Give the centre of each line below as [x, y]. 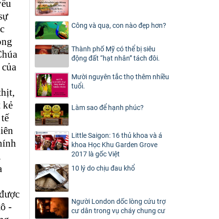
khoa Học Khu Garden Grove [114, 145]
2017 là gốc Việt [96, 154]
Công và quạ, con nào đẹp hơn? [119, 25]
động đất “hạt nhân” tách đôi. [116, 58]
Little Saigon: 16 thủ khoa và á [117, 136]
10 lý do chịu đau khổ [103, 168]
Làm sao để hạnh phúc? [108, 108]
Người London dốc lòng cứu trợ [119, 202]
